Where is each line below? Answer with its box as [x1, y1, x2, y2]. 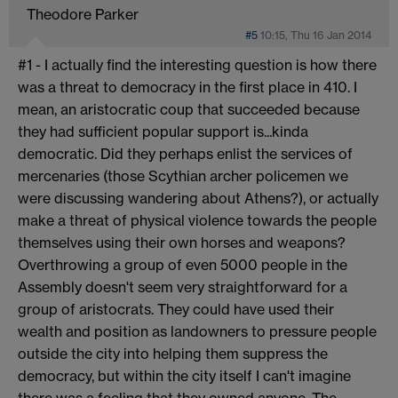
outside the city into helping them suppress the [18, 344, 328, 362]
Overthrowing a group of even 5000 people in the [18, 255, 347, 274]
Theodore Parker [27, 4, 139, 23]
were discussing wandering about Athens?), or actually [18, 188, 378, 207]
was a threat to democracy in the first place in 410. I [18, 77, 357, 96]
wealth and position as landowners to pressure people [18, 322, 377, 340]
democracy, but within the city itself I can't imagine [18, 366, 351, 385]
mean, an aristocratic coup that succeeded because [18, 99, 360, 118]
